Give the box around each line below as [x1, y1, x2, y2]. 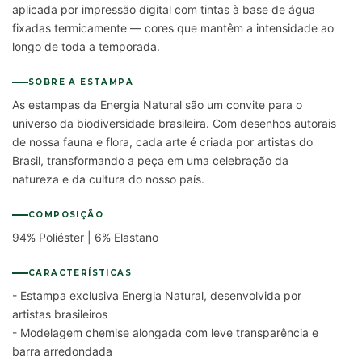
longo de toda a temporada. [12, 40, 160, 54]
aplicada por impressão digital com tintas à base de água [12, 2, 315, 17]
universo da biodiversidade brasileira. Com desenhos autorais [12, 116, 336, 131]
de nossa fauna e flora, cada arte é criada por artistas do [12, 135, 313, 149]
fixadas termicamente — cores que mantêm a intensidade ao [12, 21, 334, 36]
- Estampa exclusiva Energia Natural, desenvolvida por [12, 288, 301, 303]
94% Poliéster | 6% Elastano [12, 230, 158, 245]
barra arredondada [12, 344, 112, 359]
